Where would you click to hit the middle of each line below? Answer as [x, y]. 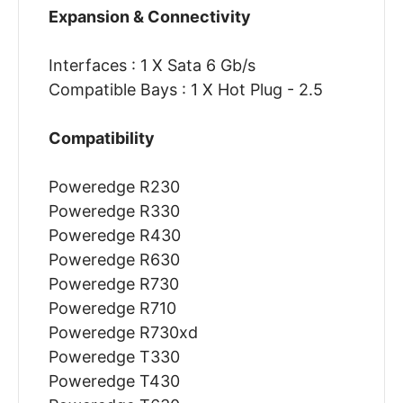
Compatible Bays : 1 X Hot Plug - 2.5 [185, 90]
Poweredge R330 [114, 211]
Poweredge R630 [114, 260]
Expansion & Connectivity [149, 17]
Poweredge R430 [114, 236]
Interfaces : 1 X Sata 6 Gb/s [152, 66]
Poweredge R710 [112, 309]
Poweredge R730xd [123, 333]
